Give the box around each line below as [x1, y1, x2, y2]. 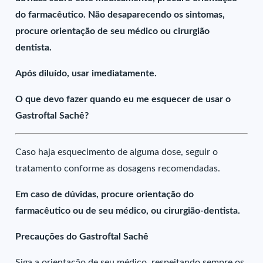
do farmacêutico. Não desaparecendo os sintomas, [15, 10, 225, 19]
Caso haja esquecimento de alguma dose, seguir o [15, 147, 218, 157]
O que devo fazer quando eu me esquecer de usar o [15, 95, 231, 104]
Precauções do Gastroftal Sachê [15, 232, 149, 241]
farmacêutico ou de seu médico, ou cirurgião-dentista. [15, 206, 241, 215]
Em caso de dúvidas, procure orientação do [15, 190, 194, 199]
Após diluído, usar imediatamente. [15, 69, 157, 78]
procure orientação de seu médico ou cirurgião [15, 26, 210, 36]
